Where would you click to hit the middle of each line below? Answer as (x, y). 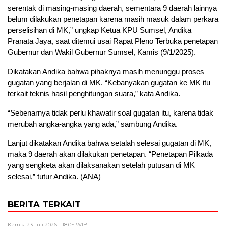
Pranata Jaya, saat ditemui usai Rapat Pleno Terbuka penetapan (113, 41)
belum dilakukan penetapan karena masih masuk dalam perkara (113, 19)
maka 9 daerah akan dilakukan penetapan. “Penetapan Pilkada (110, 154)
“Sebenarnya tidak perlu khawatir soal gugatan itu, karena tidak (110, 113)
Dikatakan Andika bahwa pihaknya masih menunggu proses (106, 72)
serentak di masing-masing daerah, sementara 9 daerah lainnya (112, 8)
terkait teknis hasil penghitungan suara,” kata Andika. (94, 94)
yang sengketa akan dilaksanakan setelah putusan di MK (101, 165)
